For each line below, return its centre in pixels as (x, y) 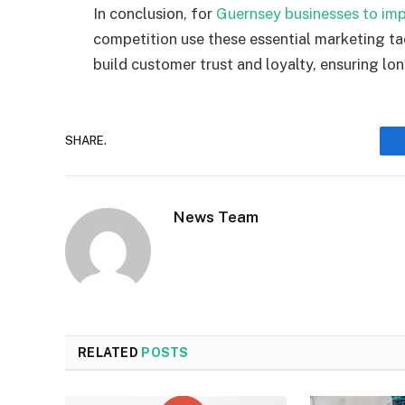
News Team (216, 217)
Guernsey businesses (289, 13)
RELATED (110, 352)
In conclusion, (142, 13)
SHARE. (86, 141)
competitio (131, 38)
